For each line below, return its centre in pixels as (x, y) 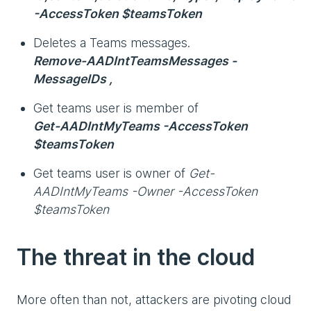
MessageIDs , (73, 78)
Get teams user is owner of (111, 173)
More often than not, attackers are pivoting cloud (154, 299)
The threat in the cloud (136, 257)
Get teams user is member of (118, 108)
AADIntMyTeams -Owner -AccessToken (145, 191)
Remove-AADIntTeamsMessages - (135, 60)
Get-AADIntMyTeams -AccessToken (141, 126)
